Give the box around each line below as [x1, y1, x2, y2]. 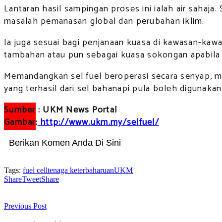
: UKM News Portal [35, 103, 117, 118]
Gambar [4, 115, 36, 130]
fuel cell [23, 166, 48, 175]
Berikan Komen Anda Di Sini [9, 138, 121, 148]
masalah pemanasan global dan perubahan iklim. [4, 14, 205, 29]
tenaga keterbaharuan [48, 166, 114, 175]
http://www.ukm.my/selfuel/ [37, 115, 159, 130]
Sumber [4, 103, 36, 118]
